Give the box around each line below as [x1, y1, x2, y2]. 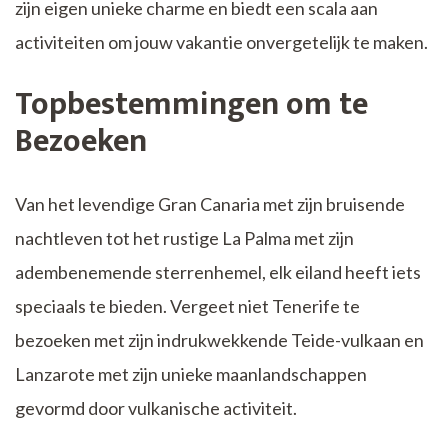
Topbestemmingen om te [15, 78, 368, 132]
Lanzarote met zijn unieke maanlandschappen [15, 363, 367, 386]
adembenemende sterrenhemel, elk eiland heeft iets [15, 261, 421, 284]
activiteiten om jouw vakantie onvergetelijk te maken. [15, 31, 428, 54]
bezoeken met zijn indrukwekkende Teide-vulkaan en [15, 329, 424, 352]
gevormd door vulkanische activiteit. [15, 397, 297, 420]
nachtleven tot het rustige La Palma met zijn [15, 227, 354, 250]
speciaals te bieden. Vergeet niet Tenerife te [15, 295, 360, 318]
